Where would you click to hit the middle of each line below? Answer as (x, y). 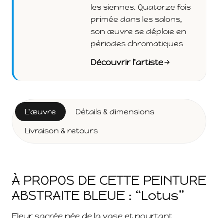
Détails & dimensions (115, 112)
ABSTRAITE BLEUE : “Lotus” (98, 196)
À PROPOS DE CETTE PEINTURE (109, 181)
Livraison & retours (61, 131)
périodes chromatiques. (138, 44)
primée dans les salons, (136, 19)
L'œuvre (40, 112)
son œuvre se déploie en (138, 32)
